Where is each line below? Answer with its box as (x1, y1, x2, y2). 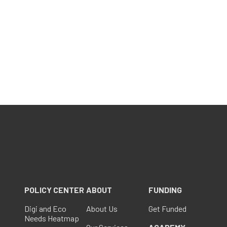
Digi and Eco (24, 204, 66, 214)
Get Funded (148, 204, 186, 214)
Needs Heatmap (24, 213, 79, 223)
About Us (86, 204, 118, 214)
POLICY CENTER (24, 185, 84, 195)
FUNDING (148, 185, 182, 195)
